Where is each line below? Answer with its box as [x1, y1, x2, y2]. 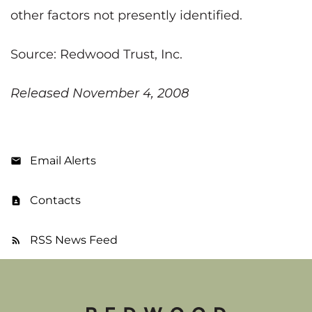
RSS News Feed [30, 233, 118, 247]
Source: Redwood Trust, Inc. [10, 46, 182, 62]
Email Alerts [30, 153, 96, 167]
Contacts [30, 193, 81, 207]
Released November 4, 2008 [10, 85, 189, 101]
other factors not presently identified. [10, 7, 242, 23]
